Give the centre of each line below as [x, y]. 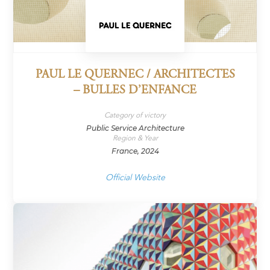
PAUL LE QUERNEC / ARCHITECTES [135, 75]
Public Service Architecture [135, 128]
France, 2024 [135, 151]
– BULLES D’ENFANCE [135, 91]
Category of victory [135, 115]
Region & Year [135, 138]
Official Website [135, 178]
